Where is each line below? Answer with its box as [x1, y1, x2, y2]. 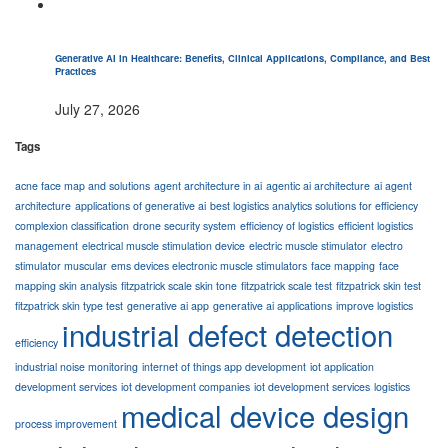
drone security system [133, 218, 236, 234]
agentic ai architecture [266, 178, 370, 194]
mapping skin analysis [15, 278, 117, 294]
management [15, 238, 78, 254]
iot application [310, 359, 374, 375]
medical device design [121, 394, 409, 437]
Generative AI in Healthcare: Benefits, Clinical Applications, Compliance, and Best [55, 50, 430, 65]
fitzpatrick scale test [241, 278, 332, 294]
